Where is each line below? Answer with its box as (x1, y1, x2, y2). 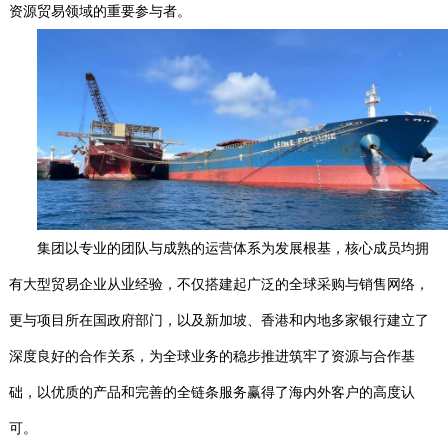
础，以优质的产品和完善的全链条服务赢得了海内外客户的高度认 (8, 384, 415, 401)
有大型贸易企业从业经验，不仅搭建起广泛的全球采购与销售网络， (8, 276, 429, 293)
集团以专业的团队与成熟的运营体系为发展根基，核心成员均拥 (36, 240, 429, 257)
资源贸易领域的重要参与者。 (8, 3, 191, 19)
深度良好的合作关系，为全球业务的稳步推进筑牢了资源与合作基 (8, 348, 415, 365)
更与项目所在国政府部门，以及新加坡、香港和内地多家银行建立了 (8, 312, 429, 329)
